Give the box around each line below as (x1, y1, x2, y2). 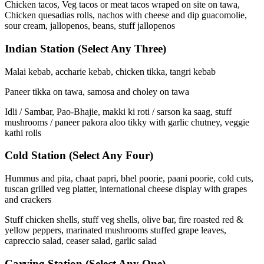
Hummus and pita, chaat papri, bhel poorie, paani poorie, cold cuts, (5, 173, 253, 184)
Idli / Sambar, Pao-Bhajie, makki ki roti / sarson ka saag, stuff (5, 106, 232, 117)
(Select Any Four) (69, 149, 153, 162)
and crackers (5, 194, 51, 205)
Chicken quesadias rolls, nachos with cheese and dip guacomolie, (5, 10, 247, 21)
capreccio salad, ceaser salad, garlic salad (5, 236, 157, 246)
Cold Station (5, 149, 69, 162)
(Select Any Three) (78, 42, 166, 55)
